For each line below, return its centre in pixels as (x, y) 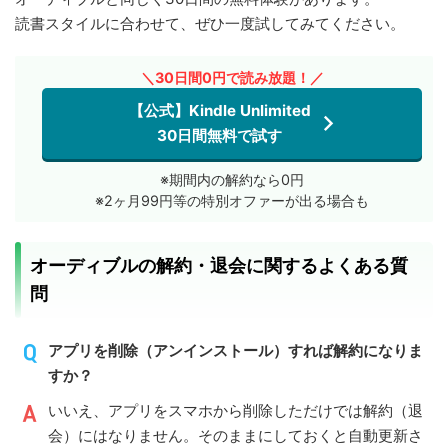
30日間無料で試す (219, 136)
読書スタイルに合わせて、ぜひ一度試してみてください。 (210, 23)
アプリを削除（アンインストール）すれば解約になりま (236, 350)
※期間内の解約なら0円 (232, 179)
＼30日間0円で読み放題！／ (232, 77)
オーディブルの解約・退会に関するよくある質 (219, 265)
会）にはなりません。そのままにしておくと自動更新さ (236, 435)
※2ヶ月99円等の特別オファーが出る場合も (232, 200)
